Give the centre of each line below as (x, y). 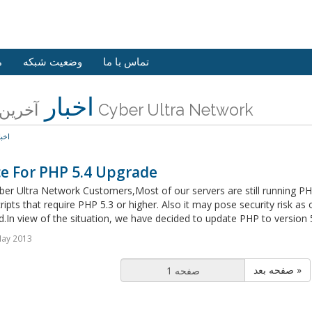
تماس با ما (126, 62)
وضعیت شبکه (53, 62)
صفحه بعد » (298, 270)
